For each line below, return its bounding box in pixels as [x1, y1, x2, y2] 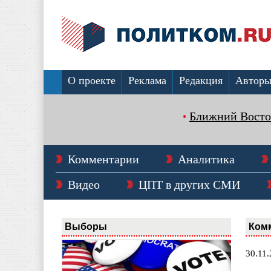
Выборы [65, 221, 107, 232]
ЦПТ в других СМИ [139, 178, 240, 191]
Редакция [179, 74, 223, 87]
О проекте [68, 74, 116, 87]
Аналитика [178, 152, 235, 166]
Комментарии [68, 152, 139, 166]
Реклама [128, 74, 166, 87]
